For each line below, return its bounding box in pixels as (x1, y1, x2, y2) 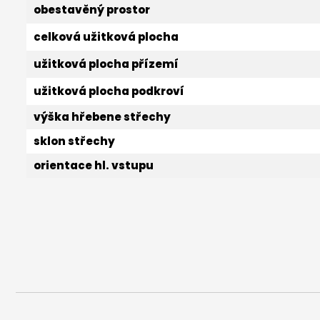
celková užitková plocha (34, 29, 179, 44)
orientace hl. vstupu (34, 157, 154, 173)
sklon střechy (34, 133, 115, 149)
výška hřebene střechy (34, 109, 171, 124)
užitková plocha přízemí (34, 56, 179, 71)
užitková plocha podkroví (34, 83, 184, 99)
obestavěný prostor (34, 1, 150, 17)
